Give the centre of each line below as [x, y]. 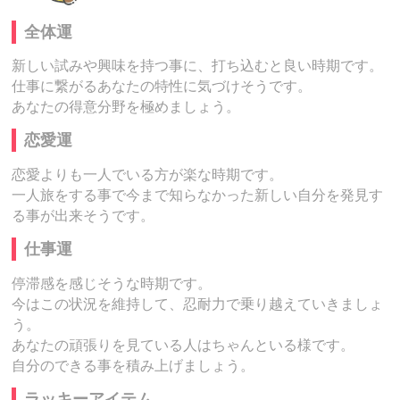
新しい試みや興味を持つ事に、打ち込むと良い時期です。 [198, 65]
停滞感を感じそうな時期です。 [112, 283]
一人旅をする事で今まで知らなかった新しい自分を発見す [198, 195]
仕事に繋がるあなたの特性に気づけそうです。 [162, 86]
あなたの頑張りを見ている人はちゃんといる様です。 [183, 345]
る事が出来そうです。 [83, 215]
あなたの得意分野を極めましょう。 [126, 106]
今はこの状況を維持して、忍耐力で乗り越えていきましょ [198, 304]
